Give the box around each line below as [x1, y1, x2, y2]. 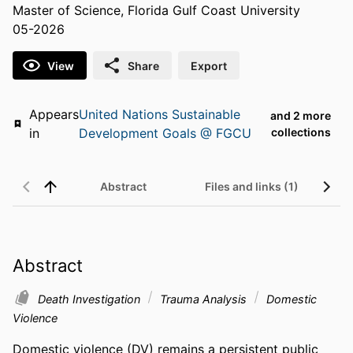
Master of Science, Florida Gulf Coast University [13, 2, 300, 19]
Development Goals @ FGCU [78, 125, 251, 142]
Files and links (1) [205, 180, 299, 194]
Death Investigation [38, 292, 143, 306]
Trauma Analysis [157, 292, 250, 306]
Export [191, 58, 227, 72]
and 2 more [270, 109, 332, 123]
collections [270, 125, 331, 139]
